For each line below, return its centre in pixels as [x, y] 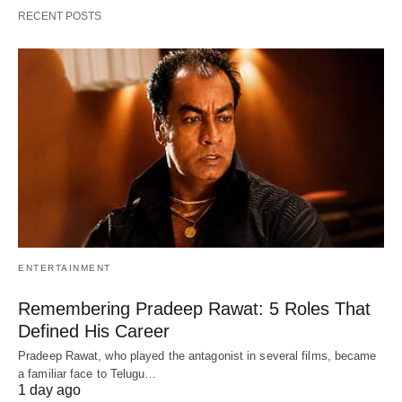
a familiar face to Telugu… [87, 373]
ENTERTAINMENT [65, 267]
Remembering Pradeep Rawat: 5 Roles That [194, 308]
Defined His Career [94, 331]
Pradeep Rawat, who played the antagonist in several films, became [197, 355]
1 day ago [49, 389]
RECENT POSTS [60, 17]
